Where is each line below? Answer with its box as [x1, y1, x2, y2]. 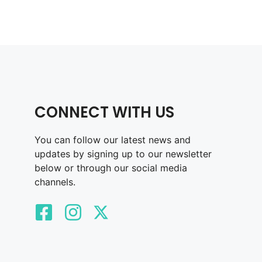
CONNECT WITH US [34, 102, 174, 123]
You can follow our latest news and [34, 134, 191, 146]
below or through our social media [34, 162, 187, 174]
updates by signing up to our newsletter [34, 148, 212, 160]
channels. [34, 176, 75, 188]
